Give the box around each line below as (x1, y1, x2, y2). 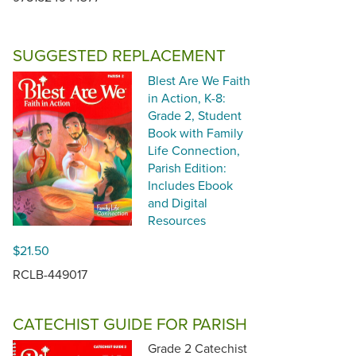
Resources (148, 211, 206, 229)
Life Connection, (148, 141, 240, 159)
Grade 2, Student (148, 106, 242, 124)
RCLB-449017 (13, 265, 87, 283)
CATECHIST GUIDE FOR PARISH (13, 311, 247, 335)
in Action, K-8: (148, 88, 226, 106)
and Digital (148, 193, 207, 211)
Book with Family (148, 123, 243, 141)
